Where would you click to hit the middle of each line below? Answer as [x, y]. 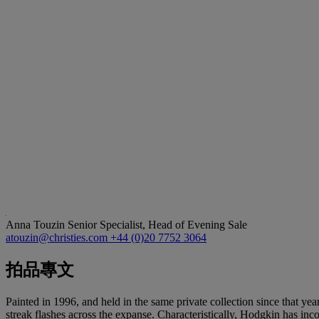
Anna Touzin [37, 224]
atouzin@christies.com [58, 237]
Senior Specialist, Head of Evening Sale [157, 224]
